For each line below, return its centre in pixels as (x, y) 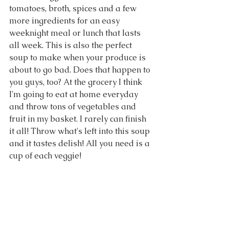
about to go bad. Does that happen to (81, 70)
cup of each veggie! (45, 156)
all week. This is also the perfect (72, 45)
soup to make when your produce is (78, 58)
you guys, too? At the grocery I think (77, 82)
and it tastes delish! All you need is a (81, 143)
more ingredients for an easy (65, 21)
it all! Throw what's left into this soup (81, 131)
